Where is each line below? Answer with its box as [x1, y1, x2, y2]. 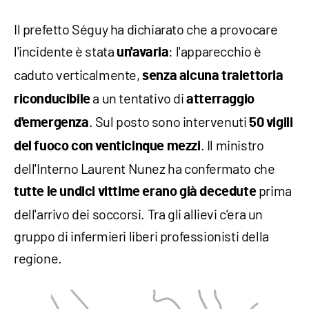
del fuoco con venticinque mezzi [14, 139, 201, 153]
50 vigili [249, 115, 293, 130]
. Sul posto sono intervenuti [88, 112, 250, 130]
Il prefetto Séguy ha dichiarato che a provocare [14, 20, 278, 37]
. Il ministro [200, 136, 264, 153]
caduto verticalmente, [14, 66, 143, 83]
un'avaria [117, 45, 169, 59]
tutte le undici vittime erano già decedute [14, 184, 259, 199]
